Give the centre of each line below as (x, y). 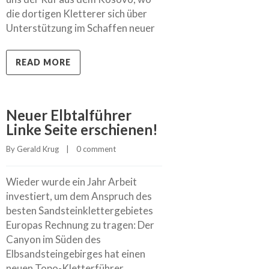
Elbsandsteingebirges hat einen (76, 253)
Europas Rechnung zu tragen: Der (80, 225)
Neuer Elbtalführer (69, 115)
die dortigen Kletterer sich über (77, 13)
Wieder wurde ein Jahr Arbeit (71, 181)
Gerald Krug (38, 149)
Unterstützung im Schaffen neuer (80, 28)
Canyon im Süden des (53, 239)
